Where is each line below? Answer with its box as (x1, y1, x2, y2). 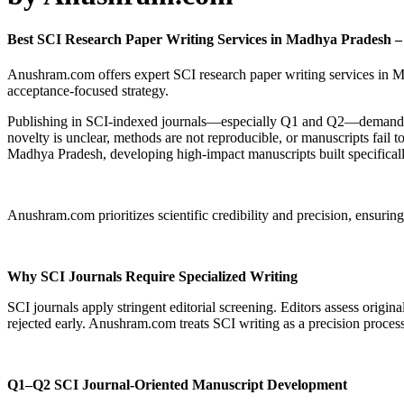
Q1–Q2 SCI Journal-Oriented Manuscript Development (7, 377, 347, 393)
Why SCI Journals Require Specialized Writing (7, 269, 298, 285)
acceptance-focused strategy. (7, 83, 169, 99)
